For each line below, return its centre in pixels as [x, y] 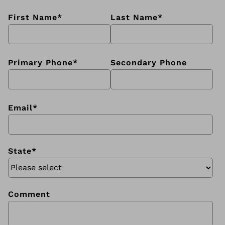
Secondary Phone [149, 62]
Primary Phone [40, 62]
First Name [33, 17]
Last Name [134, 17]
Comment [29, 194]
